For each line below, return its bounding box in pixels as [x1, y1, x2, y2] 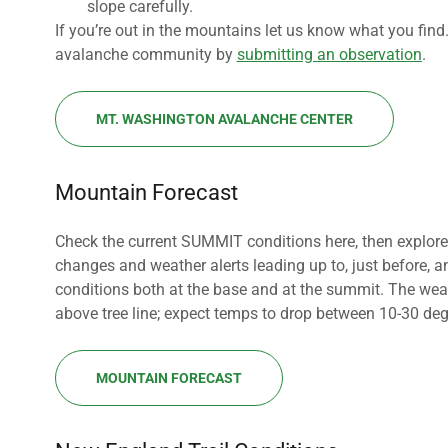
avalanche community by [54, 45, 237, 64]
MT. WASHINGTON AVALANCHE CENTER [95, 111, 353, 127]
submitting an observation [236, 45, 422, 64]
